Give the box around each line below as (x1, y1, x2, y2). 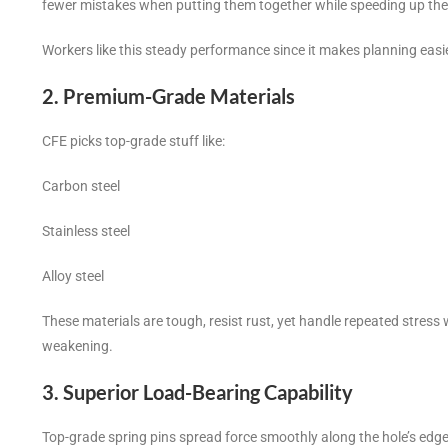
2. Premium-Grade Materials (42, 84, 295, 109)
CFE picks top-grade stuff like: (42, 133, 225, 150)
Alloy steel (42, 268, 104, 285)
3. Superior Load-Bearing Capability (42, 380, 353, 405)
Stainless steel (42, 223, 130, 240)
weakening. (42, 338, 113, 355)
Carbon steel (42, 178, 120, 195)
